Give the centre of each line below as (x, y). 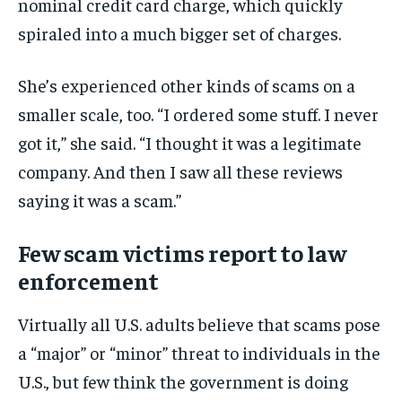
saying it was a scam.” (100, 200)
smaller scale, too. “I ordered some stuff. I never (198, 114)
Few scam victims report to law (182, 253)
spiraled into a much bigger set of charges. (179, 33)
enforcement (88, 281)
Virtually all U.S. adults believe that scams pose (199, 324)
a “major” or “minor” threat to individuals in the (199, 353)
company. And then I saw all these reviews (180, 171)
